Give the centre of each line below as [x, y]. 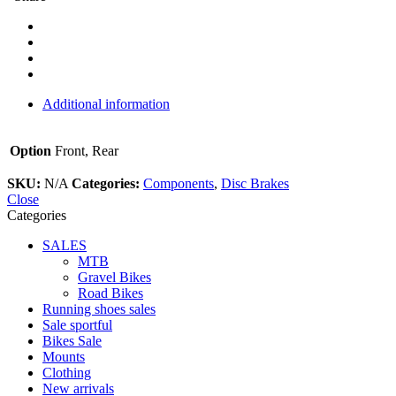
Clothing [67, 372]
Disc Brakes [255, 183]
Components [179, 183]
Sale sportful [77, 324]
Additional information [106, 103]
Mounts [64, 356]
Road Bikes [110, 293]
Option [30, 150]
